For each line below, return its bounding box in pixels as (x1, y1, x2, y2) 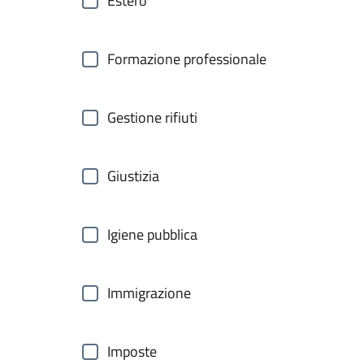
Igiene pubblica (107, 223, 197, 245)
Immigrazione (107, 282, 191, 304)
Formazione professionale (107, 48, 266, 70)
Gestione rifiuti (107, 106, 197, 128)
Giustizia (107, 165, 159, 187)
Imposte (107, 340, 157, 362)
